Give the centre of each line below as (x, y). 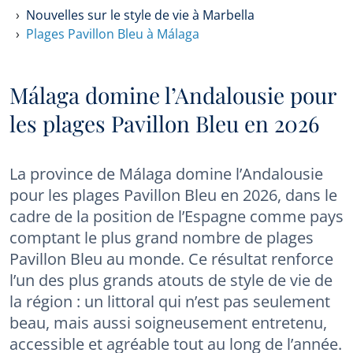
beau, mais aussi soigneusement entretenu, (168, 323)
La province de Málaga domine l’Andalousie (166, 174)
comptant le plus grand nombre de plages (162, 238)
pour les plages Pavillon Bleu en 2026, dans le (173, 195)
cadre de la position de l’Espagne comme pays (176, 216)
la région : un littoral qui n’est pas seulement (170, 301)
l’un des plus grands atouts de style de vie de (171, 280)
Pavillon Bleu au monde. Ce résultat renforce (171, 259)
